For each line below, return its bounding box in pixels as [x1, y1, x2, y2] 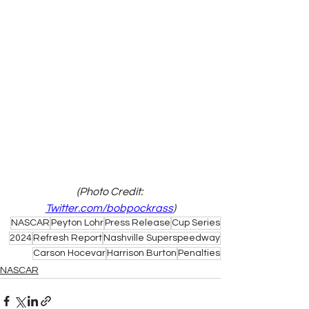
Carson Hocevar [33, 248, 106, 258]
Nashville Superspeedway [103, 232, 220, 243]
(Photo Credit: [76, 186, 145, 197]
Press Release [105, 217, 170, 228]
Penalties [178, 248, 220, 258]
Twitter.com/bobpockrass [45, 202, 173, 214]
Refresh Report [33, 232, 102, 243]
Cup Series [172, 217, 220, 228]
